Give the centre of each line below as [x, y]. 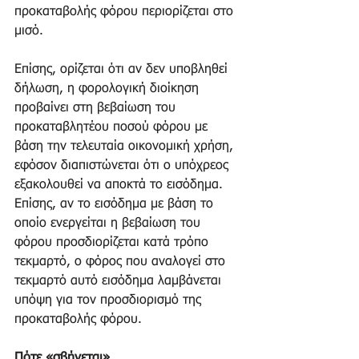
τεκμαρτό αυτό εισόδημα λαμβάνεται [120, 282]
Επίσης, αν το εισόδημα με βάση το [116, 205]
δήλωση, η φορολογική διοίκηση [109, 89]
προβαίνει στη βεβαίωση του [97, 109]
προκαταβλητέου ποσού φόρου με [113, 128]
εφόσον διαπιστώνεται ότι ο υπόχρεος [123, 166]
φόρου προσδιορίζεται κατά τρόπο [113, 243]
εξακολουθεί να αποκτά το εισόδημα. [121, 186]
